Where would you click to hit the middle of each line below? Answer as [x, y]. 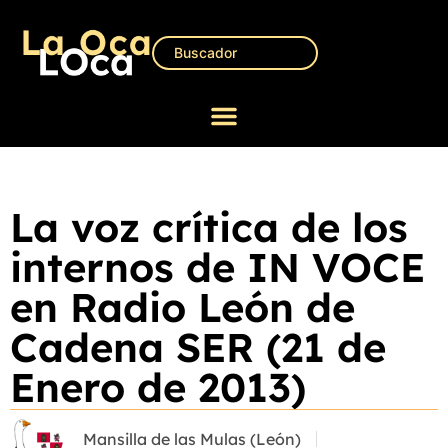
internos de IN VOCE [217, 267]
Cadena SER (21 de [198, 347]
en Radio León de [182, 307]
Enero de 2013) [158, 387]
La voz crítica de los [209, 227]
